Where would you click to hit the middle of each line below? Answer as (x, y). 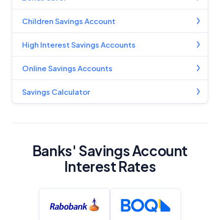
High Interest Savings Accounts (79, 44)
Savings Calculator (56, 92)
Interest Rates (110, 166)
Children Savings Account (69, 21)
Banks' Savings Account (110, 151)
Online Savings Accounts (67, 68)
